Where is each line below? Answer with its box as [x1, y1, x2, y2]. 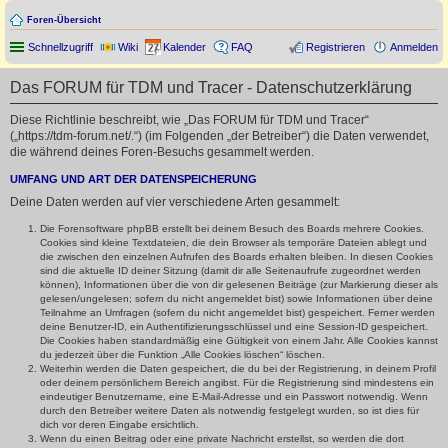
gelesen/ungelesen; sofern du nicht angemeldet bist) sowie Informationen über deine [40, 293, 433, 305]
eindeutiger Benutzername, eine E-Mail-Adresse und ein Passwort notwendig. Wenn [40, 391, 428, 403]
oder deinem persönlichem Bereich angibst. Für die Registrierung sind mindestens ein [40, 377, 434, 389]
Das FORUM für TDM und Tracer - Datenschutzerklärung [10, 79, 412, 96]
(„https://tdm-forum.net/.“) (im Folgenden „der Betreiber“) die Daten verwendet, [10, 129, 429, 143]
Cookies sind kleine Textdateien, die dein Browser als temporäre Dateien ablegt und [40, 237, 427, 249]
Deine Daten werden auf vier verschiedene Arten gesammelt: [10, 195, 340, 210]
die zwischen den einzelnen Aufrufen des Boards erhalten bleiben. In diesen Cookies [40, 251, 433, 263]
